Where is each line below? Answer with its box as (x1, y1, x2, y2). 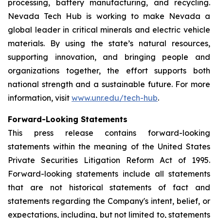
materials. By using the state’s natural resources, (8, 38, 210, 48)
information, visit (8, 93, 72, 103)
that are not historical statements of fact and (8, 182, 210, 192)
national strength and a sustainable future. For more (8, 79, 210, 89)
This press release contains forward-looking (8, 128, 210, 138)
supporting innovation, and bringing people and (8, 52, 210, 62)
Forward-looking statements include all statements (8, 169, 210, 179)
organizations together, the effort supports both (8, 66, 210, 75)
